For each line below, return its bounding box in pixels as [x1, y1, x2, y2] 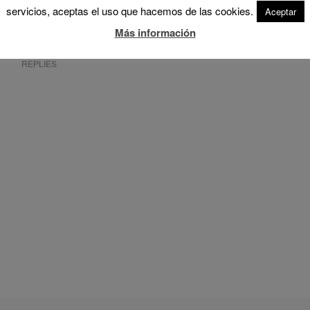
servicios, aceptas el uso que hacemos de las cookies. [6, 3, 253, 18]
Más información [114, 24, 196, 40]
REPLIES [21, 57, 57, 69]
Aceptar [264, 4, 296, 18]
